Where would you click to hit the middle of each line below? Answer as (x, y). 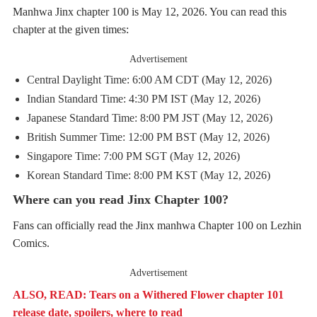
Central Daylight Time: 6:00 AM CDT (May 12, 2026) (149, 79)
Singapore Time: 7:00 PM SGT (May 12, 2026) (133, 156)
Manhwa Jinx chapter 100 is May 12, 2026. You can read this (150, 11)
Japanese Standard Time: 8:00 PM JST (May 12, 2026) (150, 117)
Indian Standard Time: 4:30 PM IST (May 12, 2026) (144, 98)
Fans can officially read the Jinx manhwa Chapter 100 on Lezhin (157, 225)
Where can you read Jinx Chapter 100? (121, 199)
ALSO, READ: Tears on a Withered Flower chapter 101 (148, 294)
